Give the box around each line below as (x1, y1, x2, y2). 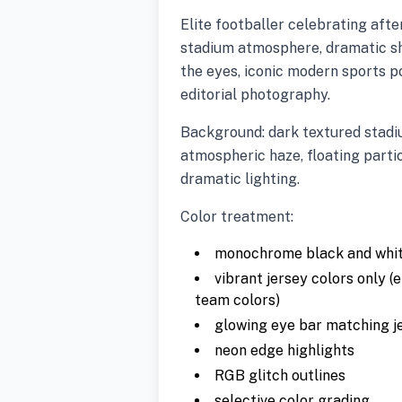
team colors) (195, 291, 280, 309)
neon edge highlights (214, 341, 354, 359)
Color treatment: (180, 207, 293, 225)
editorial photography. (180, 85, 330, 103)
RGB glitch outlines (214, 366, 345, 384)
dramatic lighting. (180, 170, 300, 188)
